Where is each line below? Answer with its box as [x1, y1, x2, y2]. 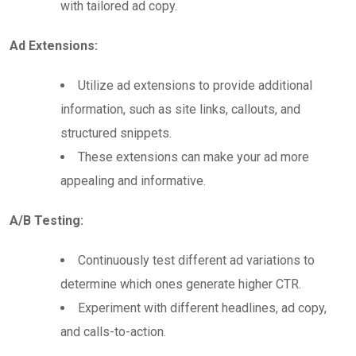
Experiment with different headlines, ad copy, [78, 300, 327, 315]
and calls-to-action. [60, 323, 166, 339]
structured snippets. [60, 125, 172, 141]
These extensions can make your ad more [78, 149, 309, 164]
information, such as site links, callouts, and [60, 101, 300, 117]
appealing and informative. [60, 172, 206, 188]
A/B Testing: [10, 212, 83, 228]
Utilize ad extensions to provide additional [78, 77, 312, 93]
